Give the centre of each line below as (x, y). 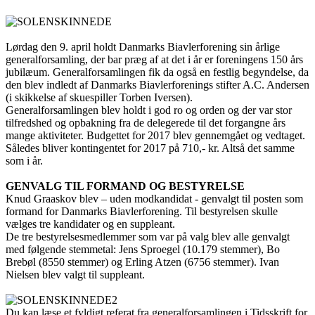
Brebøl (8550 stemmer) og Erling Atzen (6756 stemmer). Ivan (142, 262)
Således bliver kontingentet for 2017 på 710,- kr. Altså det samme (150, 148)
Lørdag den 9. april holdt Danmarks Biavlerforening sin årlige (143, 47)
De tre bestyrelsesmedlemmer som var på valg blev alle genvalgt (148, 237)
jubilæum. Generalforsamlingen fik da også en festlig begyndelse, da (157, 72)
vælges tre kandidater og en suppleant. (90, 224)
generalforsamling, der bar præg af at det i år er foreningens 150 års (154, 60)
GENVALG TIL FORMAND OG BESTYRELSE (125, 186)
